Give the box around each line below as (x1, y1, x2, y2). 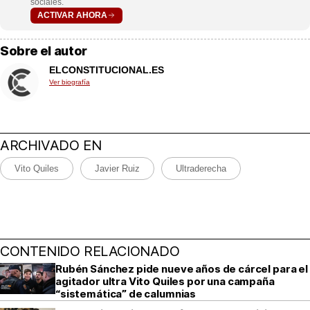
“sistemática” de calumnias (55, 286, 197, 300)
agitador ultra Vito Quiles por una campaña (55, 274, 275, 288)
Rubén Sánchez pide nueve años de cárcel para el (55, 262, 308, 275)
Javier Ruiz (95, 163, 140, 174)
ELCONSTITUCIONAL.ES (49, 64, 164, 75)
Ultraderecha (176, 163, 226, 174)
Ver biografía (49, 77, 90, 86)
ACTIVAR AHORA (37, 10, 107, 21)
